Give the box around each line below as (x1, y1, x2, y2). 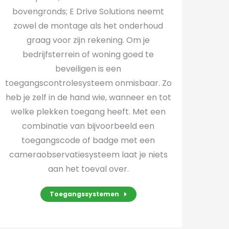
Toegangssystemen (49, 190, 119, 198)
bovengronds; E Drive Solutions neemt (12, 6, 165, 17)
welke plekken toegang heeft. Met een (11, 106, 166, 118)
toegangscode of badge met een (21, 134, 155, 146)
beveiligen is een (55, 63, 122, 75)
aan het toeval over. (48, 163, 129, 175)
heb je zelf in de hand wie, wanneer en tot (5, 91, 171, 103)
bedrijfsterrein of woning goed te (22, 49, 154, 60)
